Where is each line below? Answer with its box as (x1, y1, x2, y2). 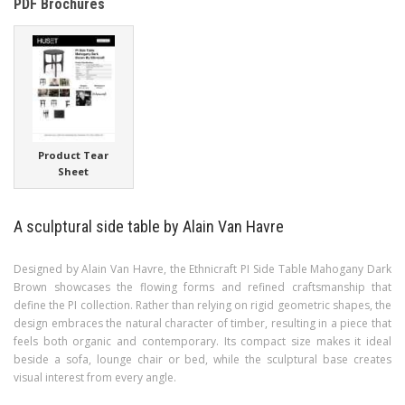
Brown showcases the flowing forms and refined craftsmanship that (14, 279, 391, 296)
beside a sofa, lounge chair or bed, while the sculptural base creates (14, 352, 391, 368)
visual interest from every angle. (14, 370, 176, 386)
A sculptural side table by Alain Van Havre (14, 217, 284, 237)
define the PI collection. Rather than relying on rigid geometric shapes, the (14, 297, 391, 314)
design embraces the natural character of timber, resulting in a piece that (14, 316, 391, 332)
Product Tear (38, 148, 109, 163)
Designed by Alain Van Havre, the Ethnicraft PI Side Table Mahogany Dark (14, 261, 391, 278)
